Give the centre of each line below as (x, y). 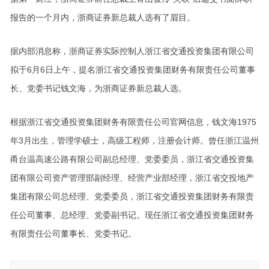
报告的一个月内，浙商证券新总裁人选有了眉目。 (102, 17)
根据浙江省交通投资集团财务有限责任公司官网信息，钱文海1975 (133, 122)
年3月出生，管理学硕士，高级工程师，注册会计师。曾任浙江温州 (134, 141)
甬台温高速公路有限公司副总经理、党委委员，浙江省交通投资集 (132, 159)
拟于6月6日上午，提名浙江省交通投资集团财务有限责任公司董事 (132, 70)
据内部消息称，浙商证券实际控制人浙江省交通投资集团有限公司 (132, 51)
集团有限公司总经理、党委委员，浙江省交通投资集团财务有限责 (132, 196)
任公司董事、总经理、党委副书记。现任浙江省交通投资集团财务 (132, 215)
